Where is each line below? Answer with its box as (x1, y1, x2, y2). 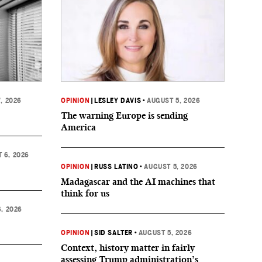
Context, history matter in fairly (61, 242, 195, 253)
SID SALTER (94, 229, 133, 237)
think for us (61, 188, 109, 199)
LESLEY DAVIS (94, 96, 142, 105)
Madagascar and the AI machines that (61, 176, 215, 187)
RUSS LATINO (94, 163, 139, 171)
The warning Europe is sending (61, 110, 188, 121)
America (61, 122, 96, 133)
